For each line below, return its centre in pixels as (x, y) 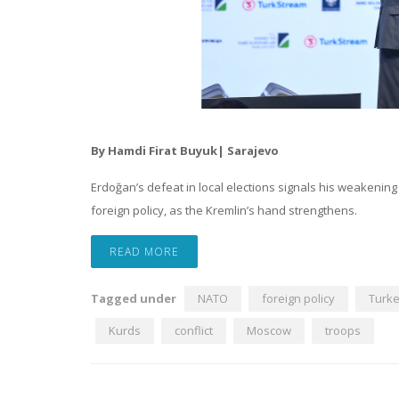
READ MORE (144, 252)
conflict (194, 331)
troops (343, 331)
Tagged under (134, 299)
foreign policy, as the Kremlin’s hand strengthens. (224, 211)
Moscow (269, 331)
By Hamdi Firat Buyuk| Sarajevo (185, 151)
